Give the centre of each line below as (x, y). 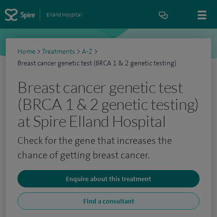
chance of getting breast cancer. (84, 155)
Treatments (59, 52)
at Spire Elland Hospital (92, 121)
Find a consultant (108, 201)
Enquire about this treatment (108, 179)
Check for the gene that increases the (95, 140)
